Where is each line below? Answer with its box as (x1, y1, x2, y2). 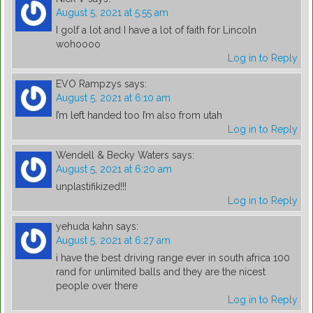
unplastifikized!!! (56, 181, 126, 193)
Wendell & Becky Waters (56, 150, 169, 161)
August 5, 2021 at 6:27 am (56, 235, 170, 247)
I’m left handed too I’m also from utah (56, 110, 222, 122)
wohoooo (56, 38, 101, 50)
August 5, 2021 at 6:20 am (56, 163, 172, 175)
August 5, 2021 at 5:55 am (56, 7, 168, 19)
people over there (56, 280, 138, 292)
